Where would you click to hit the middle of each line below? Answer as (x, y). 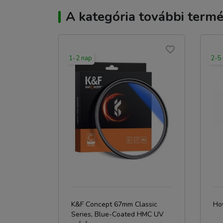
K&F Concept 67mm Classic (114, 204)
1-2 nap (80, 58)
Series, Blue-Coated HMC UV (117, 214)
